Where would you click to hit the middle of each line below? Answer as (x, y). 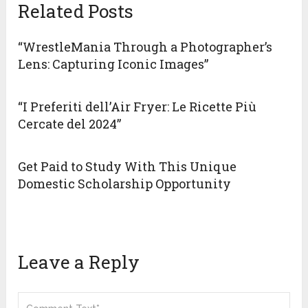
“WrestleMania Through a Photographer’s (145, 47)
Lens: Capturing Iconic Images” (113, 64)
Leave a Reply (79, 262)
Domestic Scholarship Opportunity (125, 184)
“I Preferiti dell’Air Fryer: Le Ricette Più (137, 107)
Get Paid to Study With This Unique (128, 167)
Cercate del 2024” (70, 124)
